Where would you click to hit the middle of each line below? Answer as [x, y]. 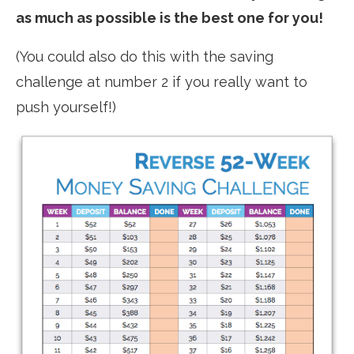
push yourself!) [66, 107]
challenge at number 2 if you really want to [162, 81]
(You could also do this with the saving [145, 56]
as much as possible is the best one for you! [169, 17]
